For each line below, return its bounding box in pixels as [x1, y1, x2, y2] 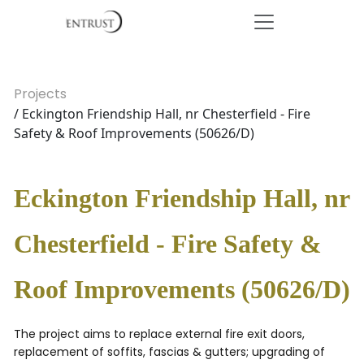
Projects [14, 84, 67, 103]
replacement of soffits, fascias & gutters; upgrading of [14, 344, 325, 360]
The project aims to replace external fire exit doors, [14, 326, 305, 342]
